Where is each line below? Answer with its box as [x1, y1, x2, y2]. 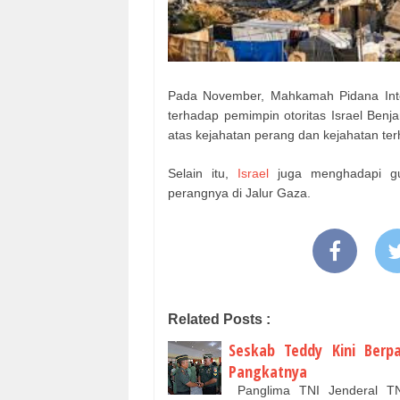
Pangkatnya [229, 360, 307, 382]
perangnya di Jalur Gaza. [168, 185, 311, 200]
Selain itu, [168, 165, 237, 180]
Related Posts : [168, 311, 271, 327]
